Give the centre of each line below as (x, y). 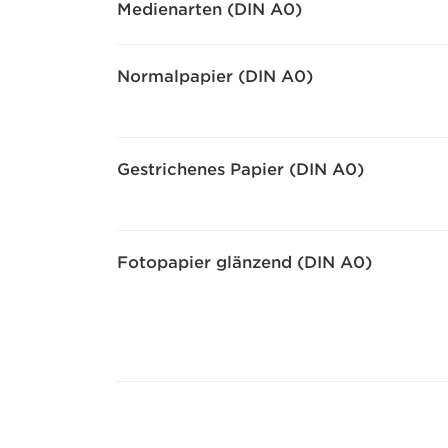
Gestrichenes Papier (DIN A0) (240, 169)
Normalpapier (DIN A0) (215, 76)
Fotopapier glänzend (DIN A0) (244, 262)
